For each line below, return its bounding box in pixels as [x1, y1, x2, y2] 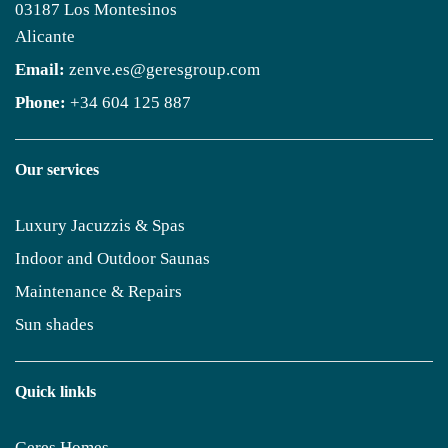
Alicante [15, 26, 75, 46]
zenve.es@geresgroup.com [69, 59, 260, 79]
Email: [15, 59, 65, 79]
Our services [15, 160, 99, 178]
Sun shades [15, 314, 94, 334]
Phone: [15, 92, 66, 112]
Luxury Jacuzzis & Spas [15, 215, 185, 235]
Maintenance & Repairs [15, 281, 182, 301]
